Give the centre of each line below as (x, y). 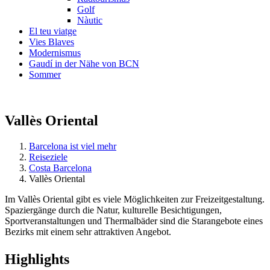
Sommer (45, 74)
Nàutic (90, 20)
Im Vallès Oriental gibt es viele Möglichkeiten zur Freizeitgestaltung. (135, 199)
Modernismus (55, 53)
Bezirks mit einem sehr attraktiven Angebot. (88, 231)
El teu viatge (53, 31)
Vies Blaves (52, 42)
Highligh (32, 259)
